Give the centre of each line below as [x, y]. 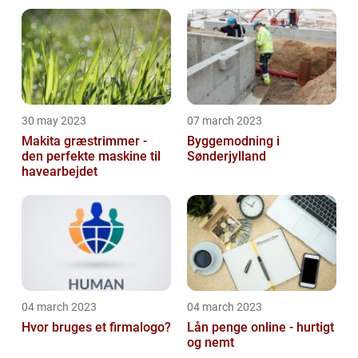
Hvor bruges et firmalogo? [96, 327]
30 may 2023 [54, 120]
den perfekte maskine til [91, 156]
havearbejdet [60, 171]
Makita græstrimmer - [84, 141]
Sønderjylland [227, 156]
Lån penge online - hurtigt [261, 327]
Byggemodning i [233, 141]
